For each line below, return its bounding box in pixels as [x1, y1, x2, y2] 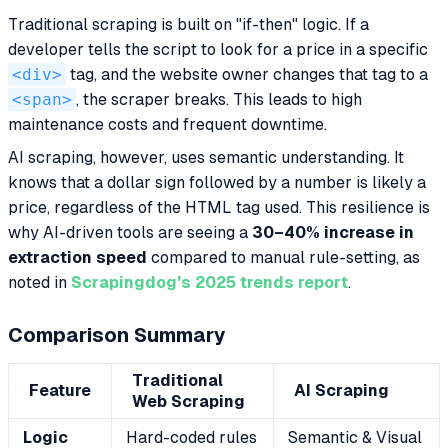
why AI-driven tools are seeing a [8, 222, 252, 242]
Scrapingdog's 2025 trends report [71, 272, 348, 292]
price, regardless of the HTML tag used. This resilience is [8, 197, 430, 217]
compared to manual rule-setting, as [147, 247, 420, 267]
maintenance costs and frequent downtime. [8, 114, 327, 134]
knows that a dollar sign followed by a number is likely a [8, 172, 426, 192]
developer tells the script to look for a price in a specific [8, 39, 428, 59]
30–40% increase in [252, 222, 414, 242]
